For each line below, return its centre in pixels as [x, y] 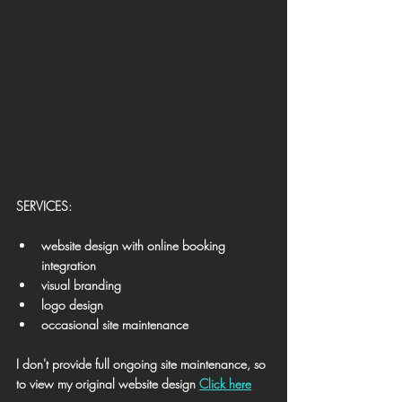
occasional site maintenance [115, 324]
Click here [225, 384]
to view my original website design [108, 384]
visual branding [81, 285]
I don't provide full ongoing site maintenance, [135, 364]
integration [69, 265]
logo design [72, 305]
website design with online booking [135, 245]
